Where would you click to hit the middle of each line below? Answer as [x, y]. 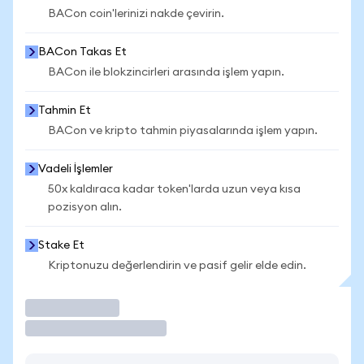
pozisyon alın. [85, 207]
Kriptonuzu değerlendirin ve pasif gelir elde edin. [177, 266]
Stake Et [61, 245]
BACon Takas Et [82, 52]
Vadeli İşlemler [76, 169]
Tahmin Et [65, 110]
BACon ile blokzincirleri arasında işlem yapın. [166, 72]
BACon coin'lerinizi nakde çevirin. [136, 14]
